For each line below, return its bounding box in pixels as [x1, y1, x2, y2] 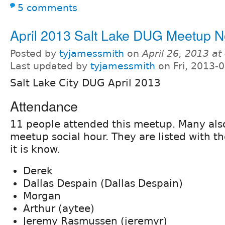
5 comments [18, 2, 77, 13]
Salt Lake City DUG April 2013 [10, 76, 161, 89]
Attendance [10, 95, 78, 116]
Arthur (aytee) [23, 202, 94, 214]
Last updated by [10, 60, 90, 71]
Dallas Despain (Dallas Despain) [23, 177, 183, 189]
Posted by [10, 48, 59, 59]
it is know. [10, 143, 60, 155]
